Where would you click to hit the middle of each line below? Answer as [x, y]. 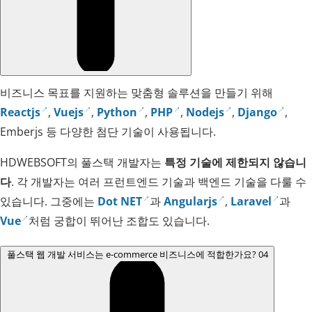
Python [117, 112]
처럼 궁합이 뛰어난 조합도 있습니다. [119, 221]
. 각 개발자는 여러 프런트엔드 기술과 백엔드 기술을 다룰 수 [159, 182]
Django [258, 112]
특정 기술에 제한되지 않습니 [235, 163]
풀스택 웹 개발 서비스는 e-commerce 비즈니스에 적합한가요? [131, 255]
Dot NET [120, 202]
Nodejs [205, 112]
